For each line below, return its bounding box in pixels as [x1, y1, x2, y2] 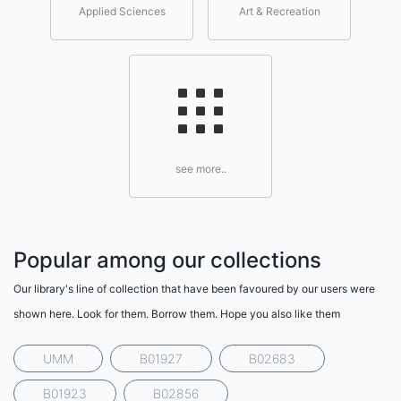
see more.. [175, 162, 226, 175]
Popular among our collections [13, 247, 321, 273]
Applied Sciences [78, 4, 166, 18]
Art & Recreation [238, 4, 320, 18]
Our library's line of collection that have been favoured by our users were [13, 282, 375, 295]
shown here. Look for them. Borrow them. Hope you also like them [13, 307, 340, 320]
